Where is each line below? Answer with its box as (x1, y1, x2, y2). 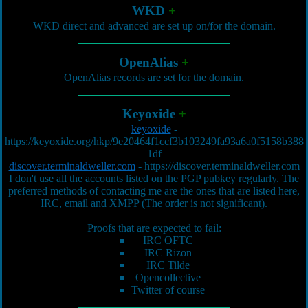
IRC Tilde (146, 259, 190, 271)
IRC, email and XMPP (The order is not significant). (41, 197, 267, 209)
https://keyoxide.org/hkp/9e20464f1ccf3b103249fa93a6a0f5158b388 (4, 135, 304, 147)
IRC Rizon (144, 247, 192, 258)
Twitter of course (131, 284, 205, 296)
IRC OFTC (142, 234, 193, 246)
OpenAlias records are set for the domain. (64, 71, 244, 83)
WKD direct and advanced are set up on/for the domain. (32, 20, 276, 32)
